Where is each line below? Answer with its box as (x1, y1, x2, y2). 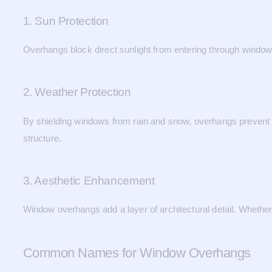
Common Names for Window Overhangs (22, 245, 251, 260)
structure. (22, 132, 62, 143)
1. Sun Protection (22, 14, 109, 27)
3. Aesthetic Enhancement (22, 174, 155, 187)
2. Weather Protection (22, 86, 131, 98)
